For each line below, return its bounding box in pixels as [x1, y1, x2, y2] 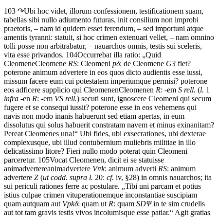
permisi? [153, 76, 179, 85]
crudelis [181, 199, 205, 208]
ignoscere [117, 94, 146, 103]
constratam [92, 120, 125, 129]
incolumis [94, 208, 124, 217]
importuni [155, 24, 185, 33]
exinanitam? [177, 120, 214, 129]
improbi [175, 15, 199, 24]
